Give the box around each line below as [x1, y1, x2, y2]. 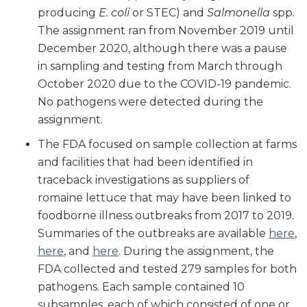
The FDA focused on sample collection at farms [38, 137, 297, 151]
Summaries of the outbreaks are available [38, 226, 269, 240]
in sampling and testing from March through [38, 59, 282, 73]
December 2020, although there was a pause [38, 41, 287, 55]
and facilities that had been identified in [38, 155, 253, 169]
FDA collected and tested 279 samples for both [38, 262, 297, 275]
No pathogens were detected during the [38, 95, 263, 108]
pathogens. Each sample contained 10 [38, 280, 245, 293]
